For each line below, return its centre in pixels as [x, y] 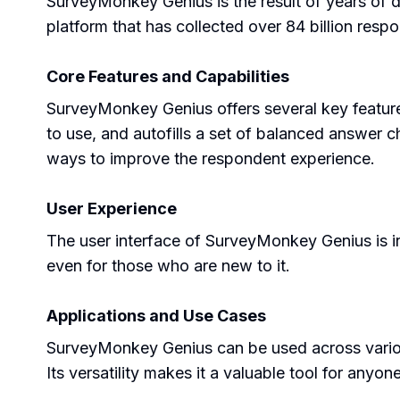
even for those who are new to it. [168, 266]
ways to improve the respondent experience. [211, 158]
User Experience [112, 208]
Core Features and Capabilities [168, 76]
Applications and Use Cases [156, 316]
